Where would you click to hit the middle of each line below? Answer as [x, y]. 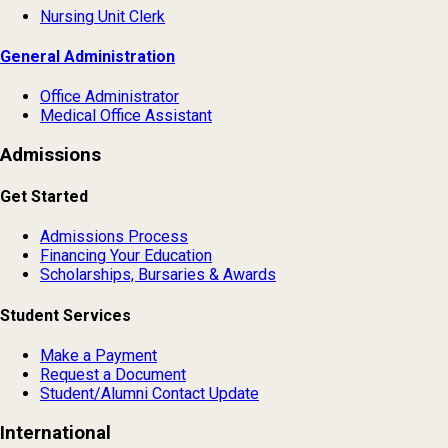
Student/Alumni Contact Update [149, 393]
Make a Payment [98, 355]
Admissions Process [114, 237]
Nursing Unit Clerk [102, 16]
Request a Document [113, 374]
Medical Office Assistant [126, 116]
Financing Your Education [126, 256]
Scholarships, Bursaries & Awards [158, 275]
